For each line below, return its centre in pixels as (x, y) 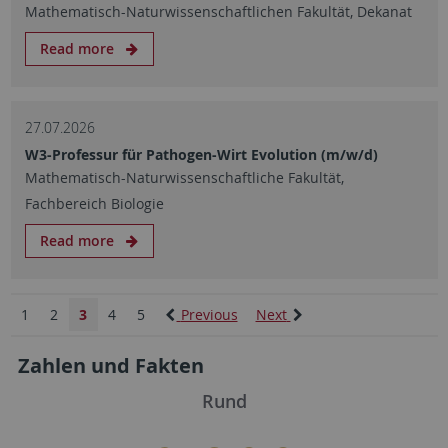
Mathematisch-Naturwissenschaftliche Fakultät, (184, 177)
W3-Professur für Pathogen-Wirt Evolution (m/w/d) (201, 154)
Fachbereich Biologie (94, 203)
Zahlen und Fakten (110, 365)
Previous (209, 314)
